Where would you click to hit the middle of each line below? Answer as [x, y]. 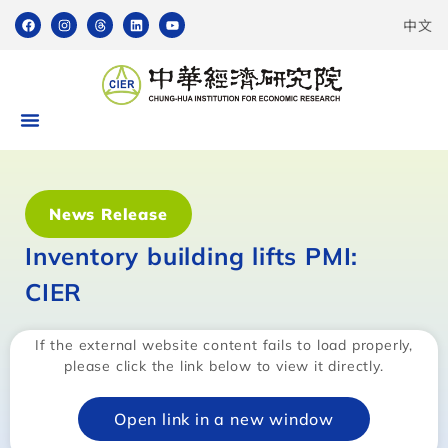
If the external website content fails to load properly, [224, 345]
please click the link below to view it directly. [224, 366]
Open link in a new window [224, 419]
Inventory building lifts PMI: [192, 256]
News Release [108, 214]
